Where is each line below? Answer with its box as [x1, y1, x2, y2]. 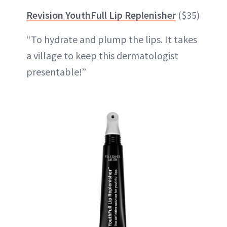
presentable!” [26, 65, 86, 78]
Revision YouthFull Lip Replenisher [26, 9, 176, 21]
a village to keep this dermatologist [26, 49, 178, 62]
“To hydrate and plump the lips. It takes [26, 33, 197, 46]
